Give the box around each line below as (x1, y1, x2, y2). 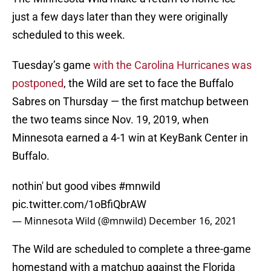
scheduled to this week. (12, 28, 125, 42)
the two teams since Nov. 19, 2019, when (12, 113, 209, 126)
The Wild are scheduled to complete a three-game (12, 243, 251, 256)
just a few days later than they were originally (12, 10, 228, 24)
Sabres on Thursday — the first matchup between (12, 95, 249, 108)
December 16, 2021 (149, 214, 237, 228)
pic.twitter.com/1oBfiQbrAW (12, 198, 146, 211)
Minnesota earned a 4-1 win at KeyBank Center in (12, 131, 248, 145)
